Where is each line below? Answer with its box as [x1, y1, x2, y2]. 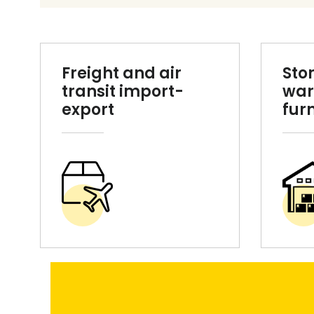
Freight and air [62, 62, 182, 85]
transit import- [62, 81, 184, 103]
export [62, 99, 114, 121]
